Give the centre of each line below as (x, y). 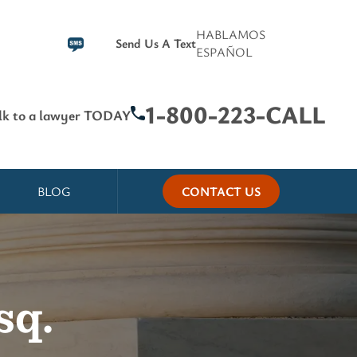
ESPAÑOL (225, 51)
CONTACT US (222, 192)
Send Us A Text (156, 43)
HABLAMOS (231, 34)
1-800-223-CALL (235, 114)
